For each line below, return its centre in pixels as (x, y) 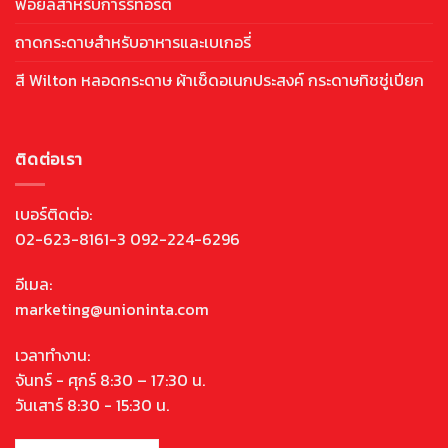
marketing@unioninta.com (112, 309)
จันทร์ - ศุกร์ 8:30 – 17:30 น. (110, 380)
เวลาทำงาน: (52, 355)
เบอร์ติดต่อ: (53, 213)
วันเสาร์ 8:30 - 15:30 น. (92, 405)
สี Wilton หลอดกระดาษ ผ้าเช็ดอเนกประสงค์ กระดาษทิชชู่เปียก (219, 80)
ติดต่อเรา (49, 159)
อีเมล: (33, 284)
